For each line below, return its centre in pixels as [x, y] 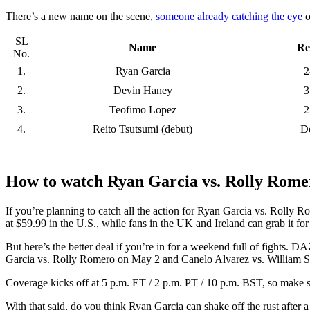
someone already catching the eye [229, 17]
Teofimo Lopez [143, 110]
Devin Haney [143, 91]
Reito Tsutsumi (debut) [143, 129]
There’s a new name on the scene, [81, 17]
